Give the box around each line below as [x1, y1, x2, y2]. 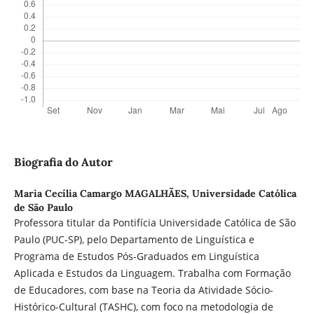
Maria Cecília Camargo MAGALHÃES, [13, 187, 192, 200]
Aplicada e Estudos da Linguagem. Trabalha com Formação [13, 266, 291, 280]
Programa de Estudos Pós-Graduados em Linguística [13, 250, 259, 264]
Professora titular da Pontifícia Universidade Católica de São [13, 216, 296, 230]
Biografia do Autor [13, 155, 113, 170]
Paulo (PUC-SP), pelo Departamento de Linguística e [13, 233, 254, 247]
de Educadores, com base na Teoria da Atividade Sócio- [13, 283, 273, 297]
